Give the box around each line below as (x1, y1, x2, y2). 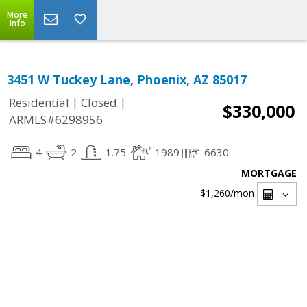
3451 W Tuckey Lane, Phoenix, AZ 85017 (7, 71, 247, 88)
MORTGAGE (241, 167, 297, 180)
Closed (81, 95, 117, 111)
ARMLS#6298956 (9, 112, 103, 128)
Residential (9, 95, 69, 111)
